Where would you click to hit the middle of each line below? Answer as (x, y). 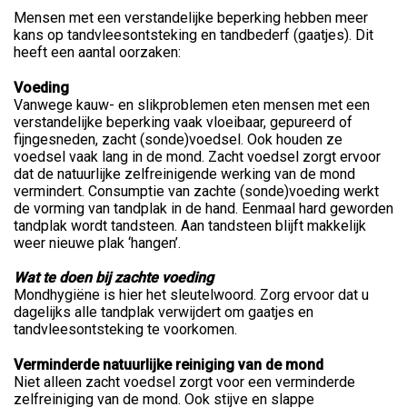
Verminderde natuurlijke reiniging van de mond (169, 364)
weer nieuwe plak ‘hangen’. (99, 243)
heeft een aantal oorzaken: (97, 52)
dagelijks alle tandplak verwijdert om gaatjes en (164, 312)
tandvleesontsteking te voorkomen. (125, 329)
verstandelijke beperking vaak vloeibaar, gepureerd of (183, 122)
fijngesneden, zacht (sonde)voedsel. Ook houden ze (178, 139)
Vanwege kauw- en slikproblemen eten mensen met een (192, 104)
